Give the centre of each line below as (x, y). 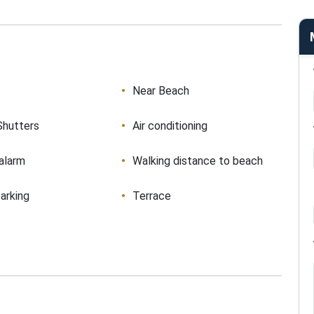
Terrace (151, 196)
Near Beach (161, 91)
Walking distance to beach (197, 161)
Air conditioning (170, 126)
